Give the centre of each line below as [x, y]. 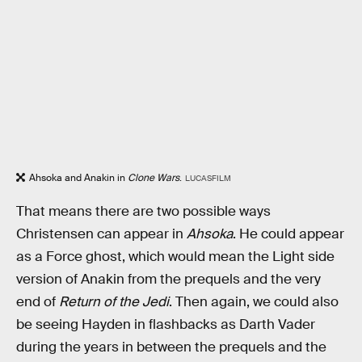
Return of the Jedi [114, 301]
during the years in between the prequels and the [171, 347]
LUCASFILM [208, 178]
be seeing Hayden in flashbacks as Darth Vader [166, 324]
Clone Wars [152, 177]
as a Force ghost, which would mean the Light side [175, 256]
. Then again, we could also [254, 301]
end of [38, 301]
